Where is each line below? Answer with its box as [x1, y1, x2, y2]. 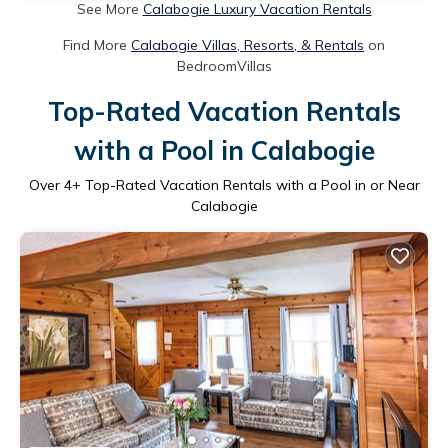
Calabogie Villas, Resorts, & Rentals [131, 35, 364, 54]
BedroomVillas [176, 56, 272, 75]
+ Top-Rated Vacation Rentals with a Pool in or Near [71, 175, 420, 194]
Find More [63, 35, 131, 54]
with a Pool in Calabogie [73, 133, 375, 167]
